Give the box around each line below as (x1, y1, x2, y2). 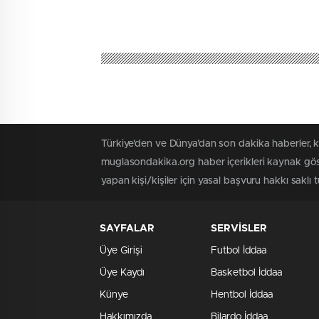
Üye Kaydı (100, 268, 145, 278)
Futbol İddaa (211, 246, 266, 256)
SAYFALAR (100, 224, 155, 234)
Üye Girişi (100, 246, 142, 256)
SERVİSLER (211, 224, 267, 234)
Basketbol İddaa (211, 268, 282, 278)
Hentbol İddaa (211, 290, 273, 300)
